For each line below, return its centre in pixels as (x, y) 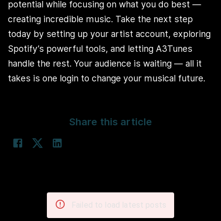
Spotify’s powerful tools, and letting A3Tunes (100, 48)
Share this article (110, 122)
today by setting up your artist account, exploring (109, 34)
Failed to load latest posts (119, 205)
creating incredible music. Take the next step (100, 19)
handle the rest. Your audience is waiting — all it (105, 63)
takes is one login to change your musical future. (107, 78)
